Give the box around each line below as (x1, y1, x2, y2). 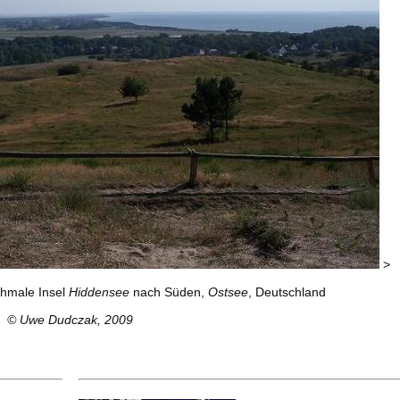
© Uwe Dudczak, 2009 (7, 312, 133, 327)
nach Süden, (129, 285, 208, 299)
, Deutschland (247, 285, 326, 299)
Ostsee (207, 285, 248, 299)
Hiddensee (68, 285, 129, 299)
